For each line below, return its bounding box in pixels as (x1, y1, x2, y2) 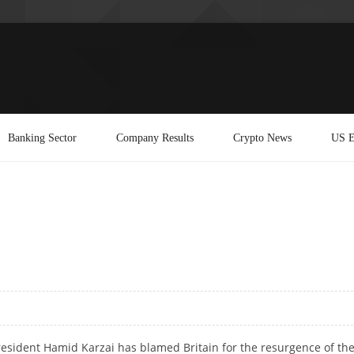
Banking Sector (8, 130, 77, 144)
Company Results (116, 130, 194, 144)
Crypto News (233, 130, 292, 144)
